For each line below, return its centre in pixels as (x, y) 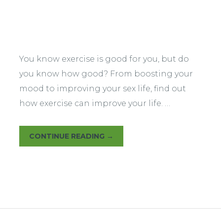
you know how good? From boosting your (106, 74)
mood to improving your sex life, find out (102, 88)
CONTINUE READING (68, 136)
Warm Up (56, 19)
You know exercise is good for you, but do (104, 59)
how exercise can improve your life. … (94, 103)
